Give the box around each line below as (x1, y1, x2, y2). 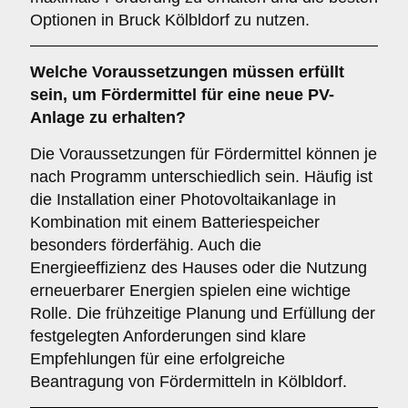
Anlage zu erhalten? (30, 108, 186, 127)
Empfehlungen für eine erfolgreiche (30, 350, 285, 368)
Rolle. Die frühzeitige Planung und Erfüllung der (30, 304, 375, 322)
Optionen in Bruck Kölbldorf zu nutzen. (30, 11, 310, 29)
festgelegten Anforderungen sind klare (30, 327, 306, 345)
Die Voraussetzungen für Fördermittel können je (30, 145, 377, 163)
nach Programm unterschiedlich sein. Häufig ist (30, 168, 372, 186)
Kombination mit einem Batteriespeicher (30, 213, 320, 231)
